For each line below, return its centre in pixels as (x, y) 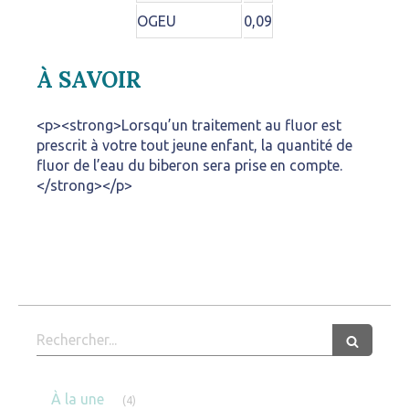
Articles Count (171, 389)
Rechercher (76, 334)
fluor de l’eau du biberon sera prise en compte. (189, 166)
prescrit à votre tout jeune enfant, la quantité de (194, 146)
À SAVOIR (89, 80)
